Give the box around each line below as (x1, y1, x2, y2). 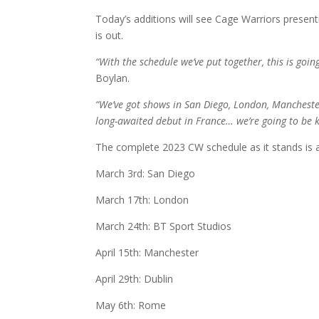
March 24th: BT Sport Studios (95, 219, 232, 234)
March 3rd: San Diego (95, 167, 196, 181)
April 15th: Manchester (95, 246, 199, 260)
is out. (95, 28, 127, 43)
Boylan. (95, 71, 133, 85)
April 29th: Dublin (95, 272, 174, 286)
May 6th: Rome (95, 298, 167, 313)
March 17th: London (95, 193, 189, 207)
